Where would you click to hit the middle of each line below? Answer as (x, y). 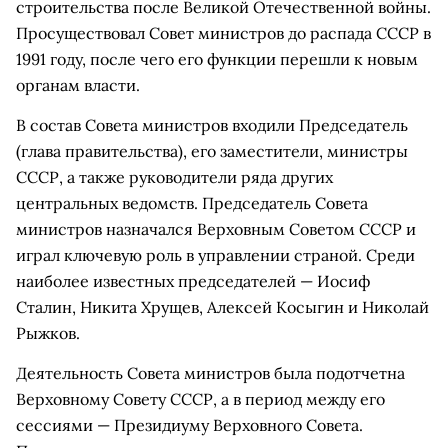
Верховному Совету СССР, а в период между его (200, 399)
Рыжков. (48, 333)
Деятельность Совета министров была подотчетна (210, 373)
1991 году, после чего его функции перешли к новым (217, 59)
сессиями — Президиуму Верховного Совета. (189, 425)
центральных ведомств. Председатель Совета (192, 203)
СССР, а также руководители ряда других (174, 177)
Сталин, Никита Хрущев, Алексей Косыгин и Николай (222, 307)
